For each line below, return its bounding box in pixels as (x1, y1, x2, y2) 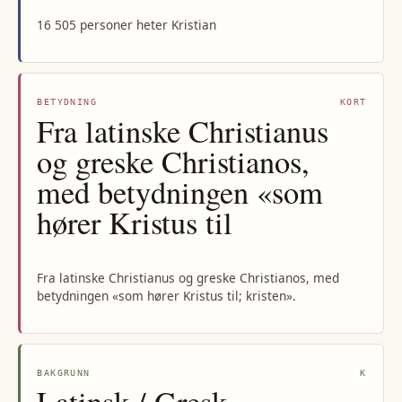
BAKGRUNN (37, 368, 91, 379)
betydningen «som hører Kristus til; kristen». (37, 286, 297, 304)
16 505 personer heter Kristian (37, 15, 217, 33)
